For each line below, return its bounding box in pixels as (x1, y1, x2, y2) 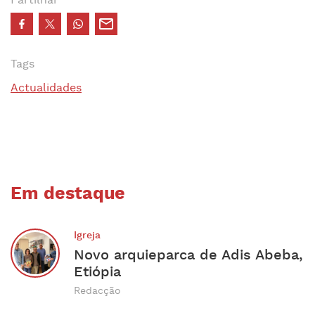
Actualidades (11, 80, 82, 96)
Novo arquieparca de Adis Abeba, (74, 245, 302, 264)
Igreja (74, 229, 101, 242)
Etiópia (74, 262, 121, 281)
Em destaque (11, 182, 125, 205)
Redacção (74, 284, 121, 297)
